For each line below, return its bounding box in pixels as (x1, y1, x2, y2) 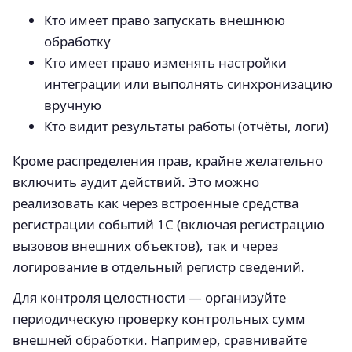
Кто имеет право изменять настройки (44, 53, 287, 72)
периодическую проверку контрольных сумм (13, 310, 306, 328)
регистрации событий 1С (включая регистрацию (13, 215, 324, 234)
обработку (44, 32, 111, 51)
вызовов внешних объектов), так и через (13, 236, 278, 255)
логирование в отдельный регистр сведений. (13, 258, 305, 277)
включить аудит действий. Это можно (13, 173, 259, 192)
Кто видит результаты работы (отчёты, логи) (44, 117, 328, 136)
